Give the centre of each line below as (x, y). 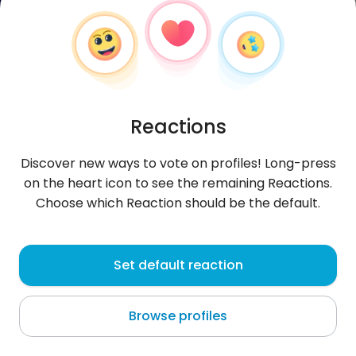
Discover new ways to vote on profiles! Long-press (178, 163)
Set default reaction (178, 265)
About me (48, 335)
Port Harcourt (59, 283)
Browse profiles (178, 316)
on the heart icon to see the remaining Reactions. (178, 183)
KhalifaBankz (77, 255)
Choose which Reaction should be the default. (178, 203)
